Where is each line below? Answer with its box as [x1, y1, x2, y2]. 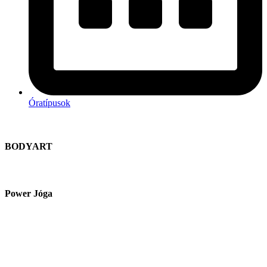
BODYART [5, 141, 52, 152]
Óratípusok [29, 98, 70, 108]
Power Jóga [5, 188, 52, 198]
